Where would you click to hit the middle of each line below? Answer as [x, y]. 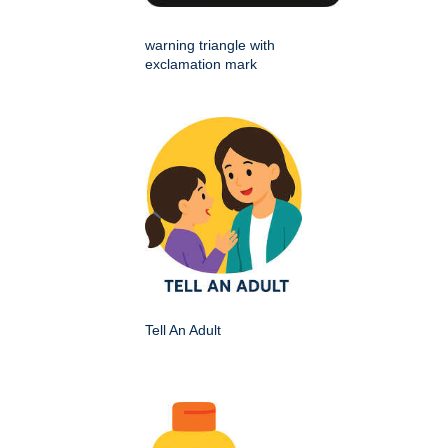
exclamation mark [201, 63]
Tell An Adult [183, 329]
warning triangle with [210, 44]
